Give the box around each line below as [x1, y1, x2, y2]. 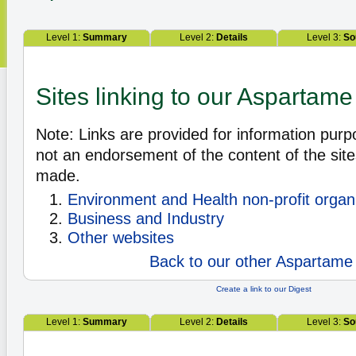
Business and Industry [68, 210, 224, 227]
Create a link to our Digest [216, 284, 311, 293]
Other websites [68, 229, 174, 246]
